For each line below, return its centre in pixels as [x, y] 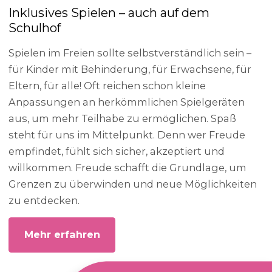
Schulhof [35, 28]
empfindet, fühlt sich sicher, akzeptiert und [117, 151]
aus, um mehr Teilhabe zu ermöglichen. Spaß [123, 118]
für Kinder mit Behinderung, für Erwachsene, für [130, 69]
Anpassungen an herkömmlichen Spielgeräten [127, 102]
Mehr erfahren [62, 235]
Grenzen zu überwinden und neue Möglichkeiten [133, 184]
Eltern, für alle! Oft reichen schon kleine [107, 85]
